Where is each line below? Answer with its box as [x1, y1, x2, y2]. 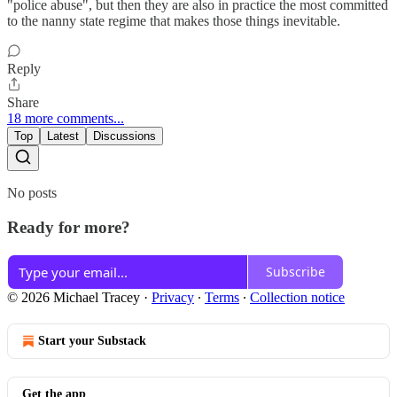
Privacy [152, 289, 194, 305]
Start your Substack [38, 333, 146, 347]
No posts [7, 185, 57, 201]
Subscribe [266, 263, 325, 281]
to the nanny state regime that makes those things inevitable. [7, 13, 340, 29]
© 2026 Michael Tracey [7, 289, 140, 305]
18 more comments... [7, 111, 124, 127]
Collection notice [250, 289, 345, 305]
